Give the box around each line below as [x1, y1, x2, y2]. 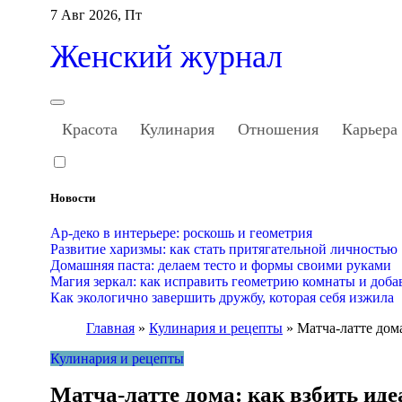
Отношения [237, 120, 319, 138]
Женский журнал [50, 39, 283, 74]
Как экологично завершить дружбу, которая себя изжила [50, 290, 394, 306]
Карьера [341, 120, 398, 138]
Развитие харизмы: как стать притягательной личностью [50, 241, 398, 258]
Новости [50, 191, 95, 205]
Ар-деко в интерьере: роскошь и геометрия [50, 225, 312, 241]
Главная [86, 320, 135, 336]
